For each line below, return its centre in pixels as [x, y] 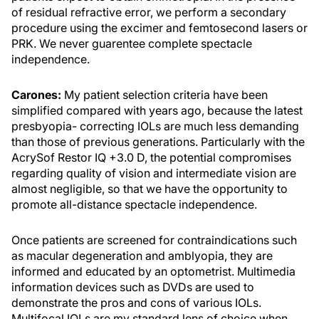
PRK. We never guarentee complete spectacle [132, 43]
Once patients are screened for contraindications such [154, 240]
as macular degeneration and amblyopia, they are [142, 256]
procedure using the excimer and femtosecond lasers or [159, 28]
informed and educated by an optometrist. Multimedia [153, 271]
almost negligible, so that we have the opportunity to [150, 189]
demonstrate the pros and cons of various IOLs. [136, 303]
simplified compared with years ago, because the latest [157, 110]
